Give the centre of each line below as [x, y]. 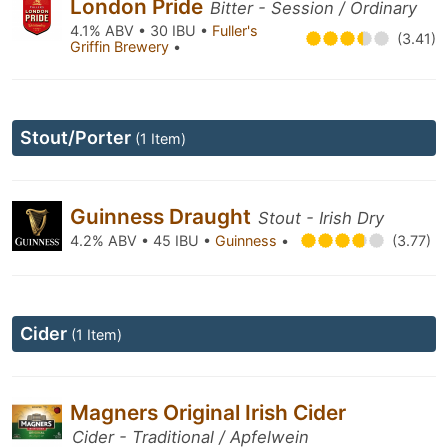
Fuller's [235, 30]
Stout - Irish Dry [321, 218]
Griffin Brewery [121, 46]
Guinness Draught [163, 216]
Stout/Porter [77, 137]
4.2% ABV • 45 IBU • [142, 240]
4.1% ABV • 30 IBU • [141, 30]
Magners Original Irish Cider [208, 412]
